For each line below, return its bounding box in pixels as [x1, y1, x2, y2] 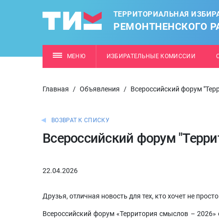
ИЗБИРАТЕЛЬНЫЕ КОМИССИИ [106, 53, 196, 60]
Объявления [80, 85, 120, 93]
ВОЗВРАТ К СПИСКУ [51, 117, 109, 124]
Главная [43, 85, 69, 93]
